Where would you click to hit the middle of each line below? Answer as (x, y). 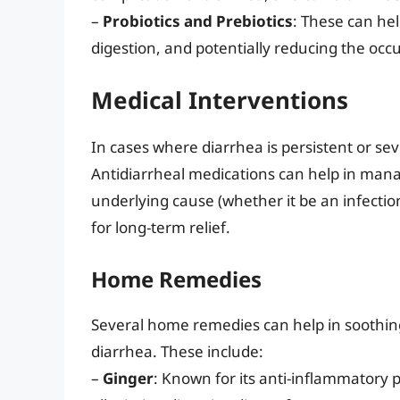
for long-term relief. (161, 228)
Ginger (128, 378)
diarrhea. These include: (177, 351)
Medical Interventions (220, 100)
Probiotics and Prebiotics (198, 21)
